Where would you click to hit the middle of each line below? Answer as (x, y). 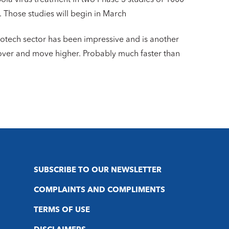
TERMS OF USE (62, 210)
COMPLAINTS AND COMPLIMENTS (99, 190)
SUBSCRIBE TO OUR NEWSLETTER (97, 170)
